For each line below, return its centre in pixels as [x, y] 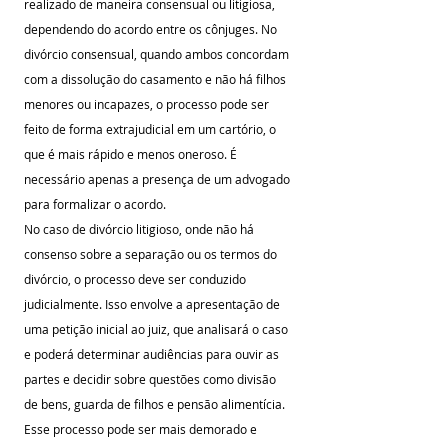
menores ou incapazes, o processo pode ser [148, 104]
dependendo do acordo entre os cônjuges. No [152, 29]
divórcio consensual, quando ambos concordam [158, 54]
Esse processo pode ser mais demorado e [142, 429]
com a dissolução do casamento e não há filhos [156, 79]
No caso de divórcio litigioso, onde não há [140, 229]
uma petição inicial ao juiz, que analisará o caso [157, 329]
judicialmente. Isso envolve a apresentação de [153, 304]
